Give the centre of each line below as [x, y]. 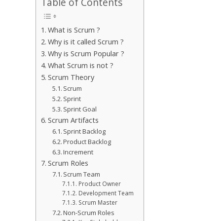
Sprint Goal [80, 109]
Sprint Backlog [85, 131]
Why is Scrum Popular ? [86, 53]
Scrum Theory [71, 77]
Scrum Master [98, 202]
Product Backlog [87, 141]
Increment [78, 152]
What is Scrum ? [74, 30]
